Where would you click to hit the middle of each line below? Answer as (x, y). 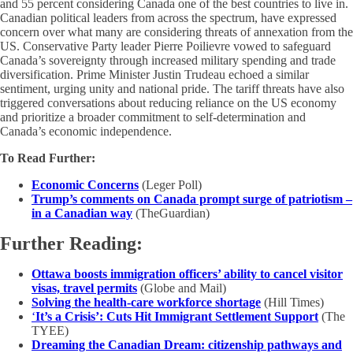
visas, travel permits (84, 288)
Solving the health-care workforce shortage (146, 302)
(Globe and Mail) (182, 288)
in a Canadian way (82, 213)
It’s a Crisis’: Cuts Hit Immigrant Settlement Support (177, 316)
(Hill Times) (292, 302)
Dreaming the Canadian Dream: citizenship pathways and (187, 345)
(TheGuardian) (173, 213)
